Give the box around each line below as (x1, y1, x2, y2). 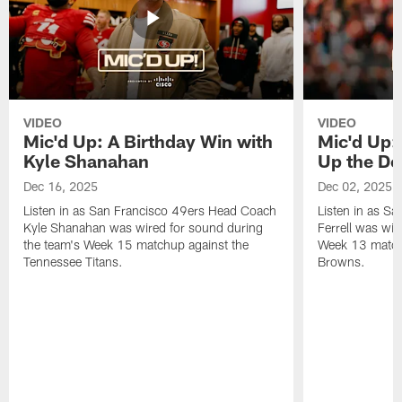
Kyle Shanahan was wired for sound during (23, 220, 264, 236)
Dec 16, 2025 (23, 179, 99, 195)
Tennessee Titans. (23, 254, 124, 270)
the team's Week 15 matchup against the (23, 237, 249, 253)
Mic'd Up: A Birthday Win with (23, 130, 274, 153)
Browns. (317, 254, 365, 270)
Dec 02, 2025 (317, 179, 392, 195)
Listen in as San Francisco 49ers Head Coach (23, 203, 277, 219)
